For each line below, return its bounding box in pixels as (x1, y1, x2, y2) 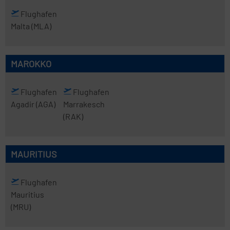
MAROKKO (11, 58, 51, 69)
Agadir (11, 99, 36, 109)
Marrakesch (63, 99, 105, 109)
